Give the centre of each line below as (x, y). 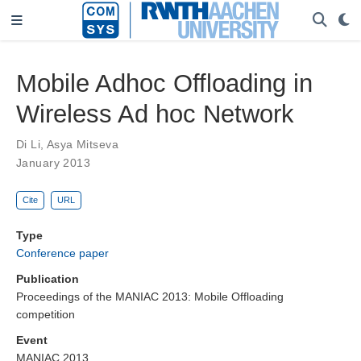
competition (46, 315)
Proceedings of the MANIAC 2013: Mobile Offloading (150, 297)
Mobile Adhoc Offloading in (164, 83)
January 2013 (54, 162)
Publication (48, 279)
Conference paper (62, 253)
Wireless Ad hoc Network (155, 114)
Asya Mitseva (82, 144)
